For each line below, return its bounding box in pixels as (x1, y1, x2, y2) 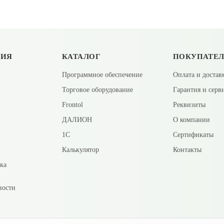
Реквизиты (172, 100, 205, 108)
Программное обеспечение (61, 70, 142, 78)
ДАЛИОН (61, 115, 92, 123)
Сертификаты (172, 130, 213, 138)
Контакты (172, 145, 201, 153)
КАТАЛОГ (61, 52, 101, 60)
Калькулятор (61, 145, 99, 153)
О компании (172, 115, 210, 123)
